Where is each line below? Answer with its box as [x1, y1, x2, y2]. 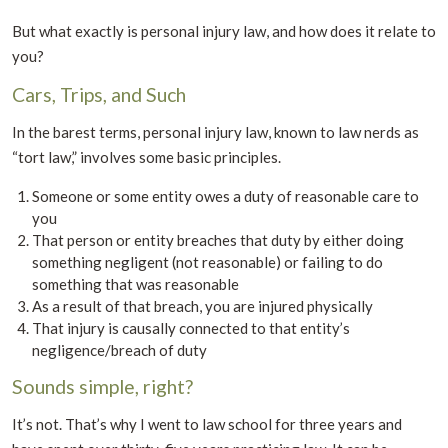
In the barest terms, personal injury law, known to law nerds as [12, 122, 419, 141]
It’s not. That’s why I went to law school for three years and [12, 414, 402, 433]
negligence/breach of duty [32, 340, 207, 359]
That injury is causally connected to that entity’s [32, 318, 350, 337]
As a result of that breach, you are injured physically [32, 296, 373, 315]
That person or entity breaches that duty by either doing [32, 230, 404, 249]
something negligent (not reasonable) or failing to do [32, 252, 383, 271]
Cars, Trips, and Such [12, 82, 186, 106]
